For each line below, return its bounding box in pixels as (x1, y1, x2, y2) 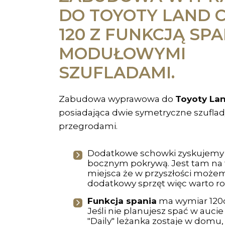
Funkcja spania (87, 196, 157, 206)
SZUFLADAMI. (59, 63, 175, 82)
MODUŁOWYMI (59, 44, 186, 63)
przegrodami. (59, 121, 120, 131)
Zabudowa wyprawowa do (59, 94, 175, 104)
